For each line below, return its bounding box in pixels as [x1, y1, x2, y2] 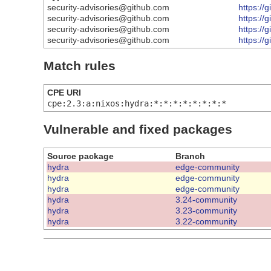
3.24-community [175, 194, 237, 204]
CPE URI [47, 87, 81, 97]
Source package [47, 151, 114, 161]
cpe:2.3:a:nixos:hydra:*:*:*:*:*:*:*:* [47, 98, 226, 108]
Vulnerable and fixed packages [44, 122, 232, 137]
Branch [175, 151, 205, 161]
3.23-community [175, 205, 237, 215]
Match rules [44, 59, 116, 73]
